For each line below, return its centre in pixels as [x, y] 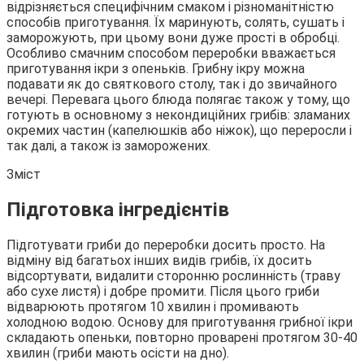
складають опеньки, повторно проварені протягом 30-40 [182, 337]
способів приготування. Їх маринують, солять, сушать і [175, 22]
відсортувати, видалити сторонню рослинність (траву [173, 275]
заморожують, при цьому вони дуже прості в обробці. [173, 37]
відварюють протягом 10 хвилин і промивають [153, 306]
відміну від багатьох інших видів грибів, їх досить [159, 260]
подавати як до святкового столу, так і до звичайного [172, 84]
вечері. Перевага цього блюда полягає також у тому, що [178, 99]
